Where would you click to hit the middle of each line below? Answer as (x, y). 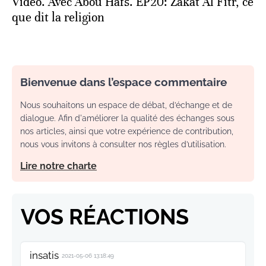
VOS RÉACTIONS (105, 216)
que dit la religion (58, 17)
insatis (44, 255)
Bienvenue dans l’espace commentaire (123, 82)
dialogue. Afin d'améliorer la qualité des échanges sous (127, 118)
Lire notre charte (58, 166)
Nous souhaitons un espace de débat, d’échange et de (126, 105)
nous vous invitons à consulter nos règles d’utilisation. (123, 144)
